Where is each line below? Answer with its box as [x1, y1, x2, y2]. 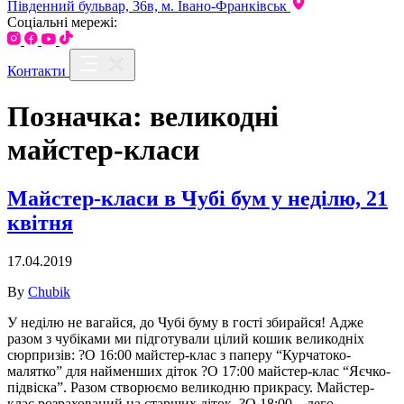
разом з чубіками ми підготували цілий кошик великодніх [7, 330, 364, 346]
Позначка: [7, 100, 150, 133]
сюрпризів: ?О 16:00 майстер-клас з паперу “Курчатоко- [7, 346, 351, 363]
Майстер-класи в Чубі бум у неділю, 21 [7, 186, 388, 210]
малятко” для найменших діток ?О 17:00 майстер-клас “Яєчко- [7, 363, 390, 379]
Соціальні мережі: [7, 14, 117, 30]
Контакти [7, 63, 66, 78]
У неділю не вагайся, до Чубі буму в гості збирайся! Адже [7, 314, 363, 330]
